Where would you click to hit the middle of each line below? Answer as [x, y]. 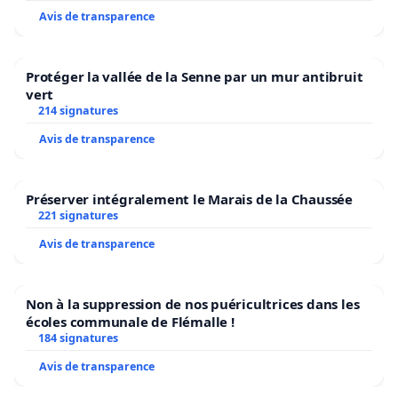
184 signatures [78, 338]
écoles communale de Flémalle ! [193, 321]
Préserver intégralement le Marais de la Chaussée [189, 199]
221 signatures [78, 215]
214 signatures [78, 110]
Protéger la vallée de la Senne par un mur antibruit [195, 76]
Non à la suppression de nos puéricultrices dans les [193, 303]
